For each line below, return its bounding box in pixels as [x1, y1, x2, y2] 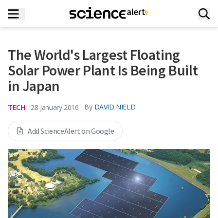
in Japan [8, 76, 60, 95]
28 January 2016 [31, 102, 79, 112]
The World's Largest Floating [8, 45, 180, 64]
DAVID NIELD [94, 102, 136, 111]
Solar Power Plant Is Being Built [8, 61, 198, 79]
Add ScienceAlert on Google [28, 126, 114, 136]
